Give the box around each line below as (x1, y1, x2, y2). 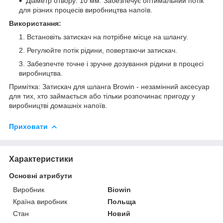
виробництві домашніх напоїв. (9, 101, 107, 110)
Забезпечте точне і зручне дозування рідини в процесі (27, 59, 204, 68)
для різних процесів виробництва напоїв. (19, 5, 152, 14)
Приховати (9, 122, 48, 130)
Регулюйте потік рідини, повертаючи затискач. (27, 46, 177, 54)
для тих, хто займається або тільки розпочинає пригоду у (9, 92, 195, 100)
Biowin (108, 185, 131, 194)
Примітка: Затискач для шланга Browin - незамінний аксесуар (9, 82, 210, 91)
